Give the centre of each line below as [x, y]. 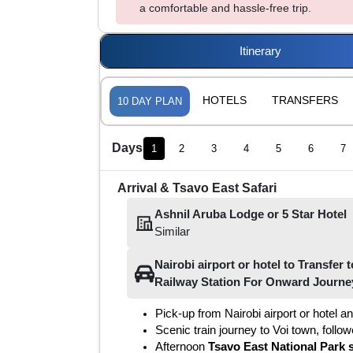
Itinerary [260, 51]
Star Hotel [318, 214]
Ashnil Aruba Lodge [209, 214]
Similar [172, 231]
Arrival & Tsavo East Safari [197, 188]
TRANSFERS [305, 100]
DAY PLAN [155, 101]
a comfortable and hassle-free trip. [225, 8]
